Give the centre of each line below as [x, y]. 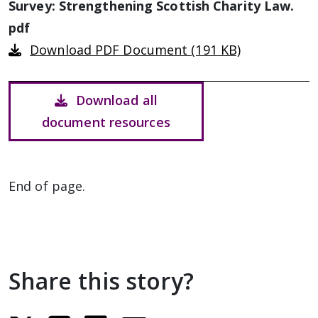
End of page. [47, 186]
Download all [116, 100]
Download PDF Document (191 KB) [136, 50]
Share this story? [101, 281]
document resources [106, 122]
